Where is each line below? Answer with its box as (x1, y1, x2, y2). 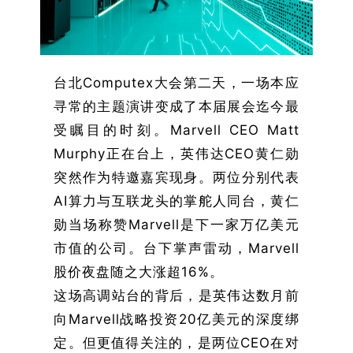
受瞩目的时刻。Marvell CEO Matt (54, 121, 299, 138)
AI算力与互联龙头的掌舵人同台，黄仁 (54, 192, 299, 209)
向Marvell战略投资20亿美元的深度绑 (54, 310, 299, 327)
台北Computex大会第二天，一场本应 (54, 74, 299, 91)
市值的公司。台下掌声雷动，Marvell (54, 240, 299, 256)
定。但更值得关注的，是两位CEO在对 (54, 334, 299, 351)
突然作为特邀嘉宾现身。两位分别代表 (54, 169, 299, 185)
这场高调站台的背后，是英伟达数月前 (54, 287, 299, 303)
